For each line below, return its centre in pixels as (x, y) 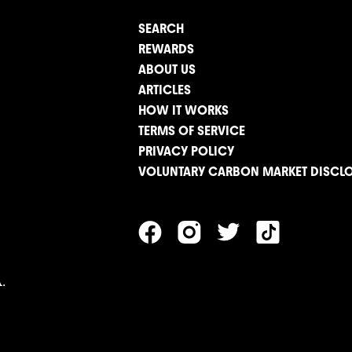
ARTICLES (165, 90)
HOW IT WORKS (183, 111)
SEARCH (161, 29)
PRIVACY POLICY (186, 152)
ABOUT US (167, 70)
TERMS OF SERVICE (192, 131)
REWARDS (166, 49)
